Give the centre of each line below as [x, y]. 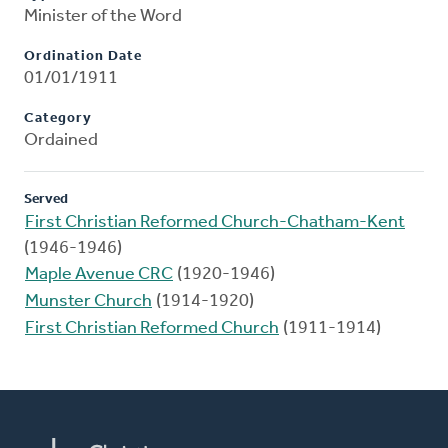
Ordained [61, 141]
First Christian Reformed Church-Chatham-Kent [215, 223]
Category [58, 119]
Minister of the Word [103, 17]
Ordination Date [83, 57]
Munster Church [88, 302]
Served [46, 200]
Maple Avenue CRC [99, 275]
